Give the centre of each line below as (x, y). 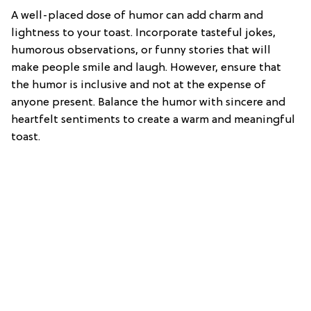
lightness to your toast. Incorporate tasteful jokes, (143, 33)
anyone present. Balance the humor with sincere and (148, 102)
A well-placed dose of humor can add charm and (137, 16)
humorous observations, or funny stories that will (141, 50)
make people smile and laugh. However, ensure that (146, 68)
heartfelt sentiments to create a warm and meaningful (153, 120)
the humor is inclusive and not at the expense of (138, 85)
